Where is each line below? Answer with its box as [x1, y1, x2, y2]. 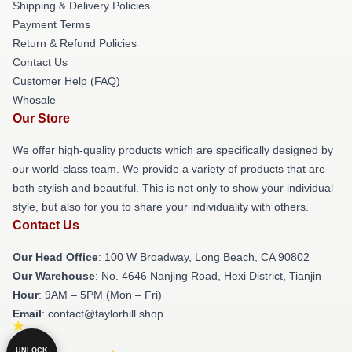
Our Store [13, 111, 70, 125]
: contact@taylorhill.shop [42, 306, 163, 320]
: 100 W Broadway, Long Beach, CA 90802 [98, 250, 310, 263]
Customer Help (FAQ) [13, 74, 120, 87]
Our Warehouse [13, 269, 95, 282]
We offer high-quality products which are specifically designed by [13, 143, 333, 156]
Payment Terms [13, 17, 90, 31]
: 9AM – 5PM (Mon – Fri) [38, 288, 162, 301]
